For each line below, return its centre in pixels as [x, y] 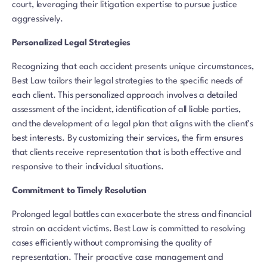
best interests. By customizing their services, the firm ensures [128, 139]
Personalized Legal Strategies [72, 44]
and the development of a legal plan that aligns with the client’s [133, 125]
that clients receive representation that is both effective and [126, 153]
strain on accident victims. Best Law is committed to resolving [129, 229]
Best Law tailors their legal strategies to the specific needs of [128, 82]
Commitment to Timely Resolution [79, 191]
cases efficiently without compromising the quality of [112, 244]
